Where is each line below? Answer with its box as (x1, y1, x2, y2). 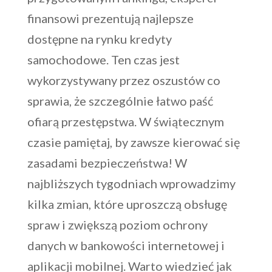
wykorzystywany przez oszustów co (27, 72, 220, 87)
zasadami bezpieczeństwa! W (27, 155, 187, 170)
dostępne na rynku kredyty (27, 31, 172, 46)
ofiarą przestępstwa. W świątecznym (27, 114, 224, 129)
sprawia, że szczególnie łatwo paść (27, 93, 213, 108)
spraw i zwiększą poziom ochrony (27, 217, 208, 232)
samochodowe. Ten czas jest (27, 52, 180, 67)
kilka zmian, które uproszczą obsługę (27, 196, 227, 211)
